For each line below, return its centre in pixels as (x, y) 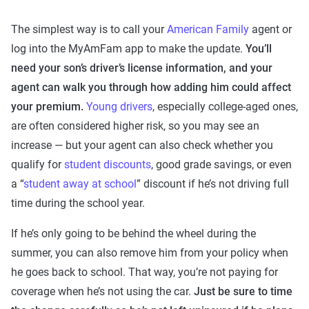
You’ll (259, 49)
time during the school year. (78, 203)
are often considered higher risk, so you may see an (135, 126)
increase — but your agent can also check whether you (142, 145)
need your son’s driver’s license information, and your (142, 68)
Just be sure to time (243, 291)
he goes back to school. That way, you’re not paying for (144, 272)
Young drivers (119, 107)
